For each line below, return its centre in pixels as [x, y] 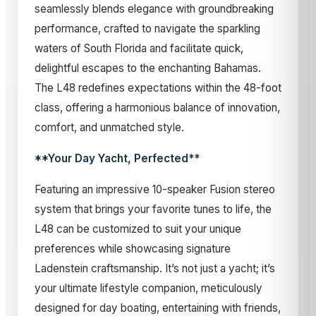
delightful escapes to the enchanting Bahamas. [148, 68]
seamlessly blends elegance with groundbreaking [154, 9]
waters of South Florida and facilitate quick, [139, 49]
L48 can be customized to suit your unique [138, 229]
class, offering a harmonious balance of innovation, [157, 108]
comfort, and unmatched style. [109, 128]
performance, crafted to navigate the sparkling [147, 29]
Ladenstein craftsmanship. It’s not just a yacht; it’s [155, 269]
